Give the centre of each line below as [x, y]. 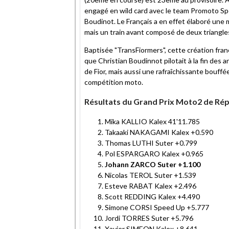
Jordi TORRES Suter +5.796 [149, 218]
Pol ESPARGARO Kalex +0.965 [154, 153]
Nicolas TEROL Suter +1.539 [151, 175]
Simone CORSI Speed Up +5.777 [157, 207]
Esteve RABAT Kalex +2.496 [151, 186]
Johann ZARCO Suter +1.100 [153, 164]
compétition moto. [116, 82]
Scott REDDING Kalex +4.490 [152, 196]
